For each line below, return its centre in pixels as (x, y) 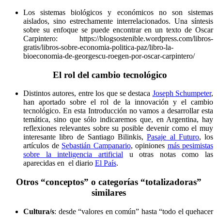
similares (108, 193)
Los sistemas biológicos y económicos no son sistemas (118, 13)
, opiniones (149, 146)
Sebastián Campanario (96, 146)
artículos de (42, 146)
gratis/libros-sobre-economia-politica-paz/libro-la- (98, 47)
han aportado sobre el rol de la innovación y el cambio (118, 102)
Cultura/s (39, 211)
